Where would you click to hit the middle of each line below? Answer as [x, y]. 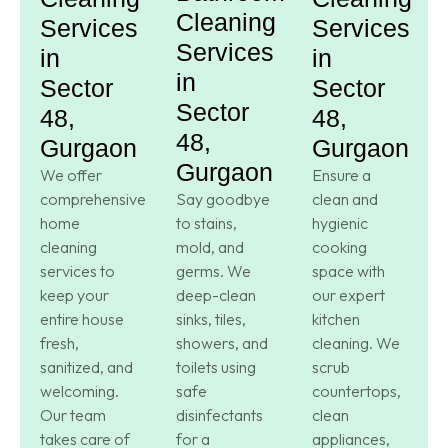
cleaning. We [356, 343]
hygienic [340, 223]
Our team [73, 415]
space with [348, 271]
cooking [339, 247]
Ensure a [341, 175]
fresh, [59, 343]
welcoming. [79, 391]
